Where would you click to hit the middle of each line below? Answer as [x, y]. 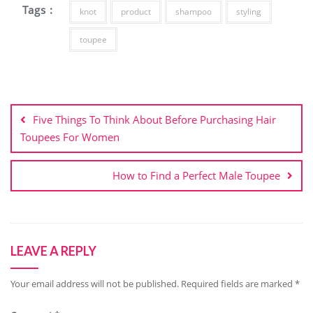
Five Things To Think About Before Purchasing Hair [154, 119]
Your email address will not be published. [95, 284]
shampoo [193, 12]
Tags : [38, 9]
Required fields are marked [238, 284]
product [136, 12]
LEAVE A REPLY [53, 251]
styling [248, 12]
